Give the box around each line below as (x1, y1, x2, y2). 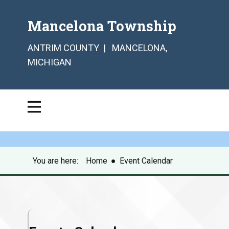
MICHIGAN (28, 57, 72, 67)
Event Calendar (120, 156, 173, 166)
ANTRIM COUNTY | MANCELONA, (28, 42, 167, 53)
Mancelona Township (28, 17, 176, 35)
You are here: (33, 156, 82, 166)
